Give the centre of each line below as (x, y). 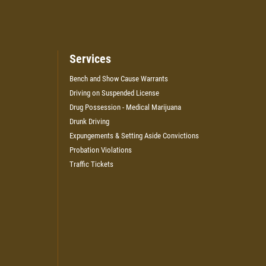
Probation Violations (100, 150)
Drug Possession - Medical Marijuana (125, 107)
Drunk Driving (89, 121)
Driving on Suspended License (114, 93)
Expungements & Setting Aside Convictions (134, 135)
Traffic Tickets (91, 164)
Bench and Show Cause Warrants (118, 78)
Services (90, 58)
